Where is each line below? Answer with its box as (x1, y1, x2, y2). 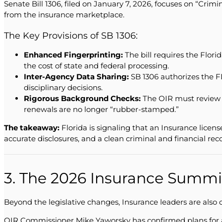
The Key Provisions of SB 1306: (4, 30, 138, 41)
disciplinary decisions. (24, 82, 103, 92)
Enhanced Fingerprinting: (24, 50, 123, 59)
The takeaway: (4, 122, 59, 132)
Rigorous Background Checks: (24, 93, 141, 103)
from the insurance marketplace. (4, 10, 124, 20)
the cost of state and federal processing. (24, 60, 169, 70)
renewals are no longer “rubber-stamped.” (24, 104, 179, 114)
